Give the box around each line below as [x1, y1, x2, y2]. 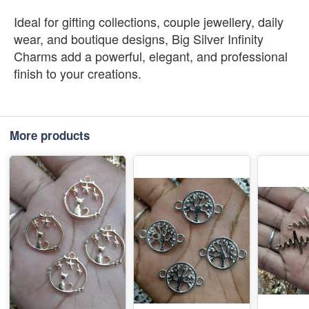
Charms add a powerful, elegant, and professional [14, 46, 288, 65]
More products [10, 126, 90, 143]
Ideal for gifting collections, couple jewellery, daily [14, 12, 283, 30]
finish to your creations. [14, 63, 141, 82]
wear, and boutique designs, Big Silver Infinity [14, 29, 263, 48]
